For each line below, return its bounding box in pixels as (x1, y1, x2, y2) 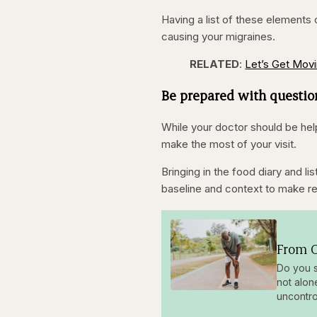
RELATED (190, 57, 240, 71)
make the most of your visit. (161, 137, 297, 151)
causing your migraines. (161, 30, 276, 44)
